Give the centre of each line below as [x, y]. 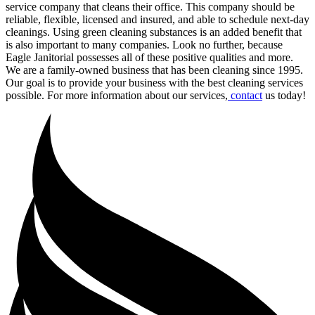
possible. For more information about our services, [117, 95]
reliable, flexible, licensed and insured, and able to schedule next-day [157, 19]
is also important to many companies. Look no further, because [144, 44]
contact [245, 95]
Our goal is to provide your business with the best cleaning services [154, 82]
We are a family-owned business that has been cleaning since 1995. [154, 70]
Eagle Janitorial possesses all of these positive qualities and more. [149, 57]
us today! [284, 95]
